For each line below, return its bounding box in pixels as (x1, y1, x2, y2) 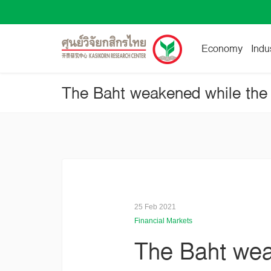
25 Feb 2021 (134, 203, 176, 211)
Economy (201, 39, 243, 57)
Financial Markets (134, 217, 192, 225)
